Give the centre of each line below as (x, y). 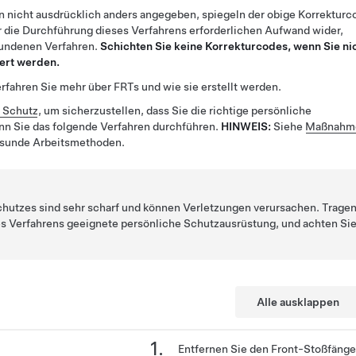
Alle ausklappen (298, 302)
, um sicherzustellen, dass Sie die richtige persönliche (175, 111)
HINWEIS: (247, 127)
